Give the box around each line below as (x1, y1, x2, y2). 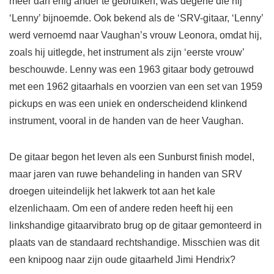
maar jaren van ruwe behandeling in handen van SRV (9, 169, 242, 180)
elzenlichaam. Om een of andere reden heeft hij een (9, 203, 233, 214)
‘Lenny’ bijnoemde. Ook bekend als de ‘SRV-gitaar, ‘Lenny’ (9, 13, 263, 24)
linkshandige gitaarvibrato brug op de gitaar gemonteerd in (9, 220, 262, 231)
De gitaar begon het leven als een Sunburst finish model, (9, 152, 254, 163)
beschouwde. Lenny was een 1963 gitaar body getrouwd (9, 64, 254, 75)
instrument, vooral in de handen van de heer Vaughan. (9, 116, 243, 127)
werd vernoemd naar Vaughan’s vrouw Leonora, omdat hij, (9, 30, 262, 41)
